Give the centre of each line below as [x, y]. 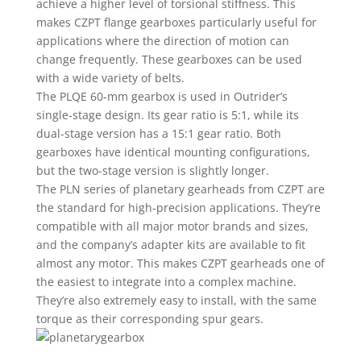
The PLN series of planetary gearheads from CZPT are [180, 189]
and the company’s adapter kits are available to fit [170, 245]
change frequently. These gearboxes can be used [169, 59]
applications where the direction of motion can [162, 41]
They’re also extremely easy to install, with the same [176, 300]
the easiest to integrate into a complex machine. [166, 282]
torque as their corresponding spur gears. [149, 319]
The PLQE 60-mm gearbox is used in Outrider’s [162, 96]
